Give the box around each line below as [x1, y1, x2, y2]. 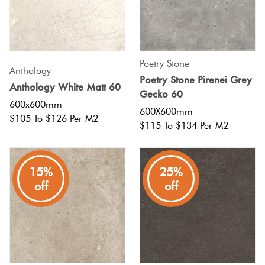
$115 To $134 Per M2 [140, 120, 228, 132]
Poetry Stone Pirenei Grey [140, 73, 252, 86]
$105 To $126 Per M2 [9, 113, 98, 125]
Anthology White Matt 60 [9, 80, 121, 93]
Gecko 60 [140, 87, 183, 101]
